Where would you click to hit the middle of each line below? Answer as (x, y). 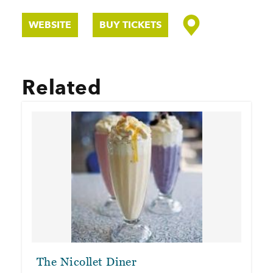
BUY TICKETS (130, 25)
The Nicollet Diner (87, 262)
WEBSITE (50, 25)
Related (62, 87)
